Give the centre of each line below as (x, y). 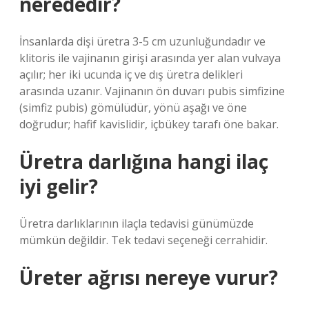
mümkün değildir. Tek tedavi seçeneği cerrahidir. (143, 240)
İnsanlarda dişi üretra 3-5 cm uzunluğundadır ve (142, 41)
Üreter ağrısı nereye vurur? (149, 277)
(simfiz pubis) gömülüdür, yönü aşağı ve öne (133, 108)
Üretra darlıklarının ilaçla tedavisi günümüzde (137, 223)
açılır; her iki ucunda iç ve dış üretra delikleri (131, 74)
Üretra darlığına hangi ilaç (144, 161)
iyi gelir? (59, 186)
